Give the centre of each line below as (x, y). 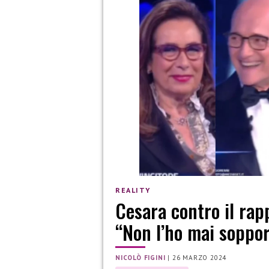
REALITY (133, 190)
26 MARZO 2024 (199, 258)
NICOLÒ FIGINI (141, 258)
